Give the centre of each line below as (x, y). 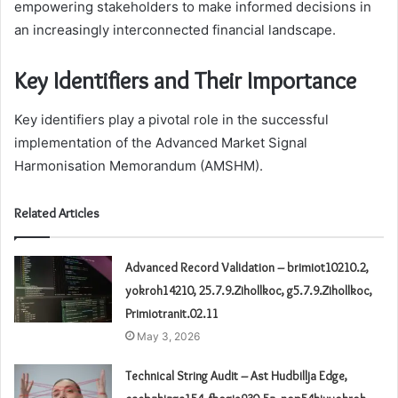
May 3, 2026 (169, 337)
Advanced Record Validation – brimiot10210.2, (247, 268)
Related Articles (57, 214)
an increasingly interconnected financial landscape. (175, 29)
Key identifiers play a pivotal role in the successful (171, 120)
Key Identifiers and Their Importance (185, 80)
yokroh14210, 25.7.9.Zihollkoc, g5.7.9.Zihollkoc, (249, 291)
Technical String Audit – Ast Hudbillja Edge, (237, 376)
